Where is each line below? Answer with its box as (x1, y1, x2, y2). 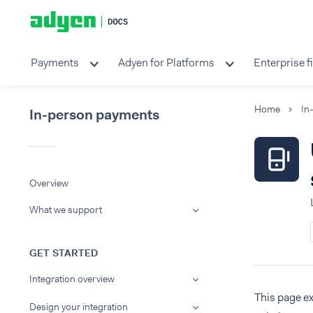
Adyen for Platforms (118, 55, 214, 70)
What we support (29, 203, 102, 216)
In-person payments (29, 105, 159, 124)
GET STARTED (29, 247, 99, 259)
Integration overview (29, 272, 115, 285)
